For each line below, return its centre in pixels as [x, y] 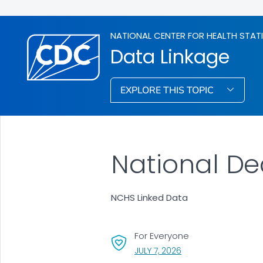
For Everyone [161, 235]
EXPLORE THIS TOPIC [168, 90]
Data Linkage [170, 56]
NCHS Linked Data [149, 198]
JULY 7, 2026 [158, 250]
